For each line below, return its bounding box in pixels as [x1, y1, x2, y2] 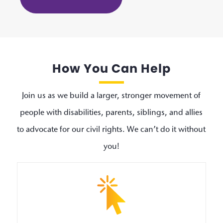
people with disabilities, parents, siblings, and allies [20, 109, 203, 117]
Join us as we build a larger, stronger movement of [22, 92, 201, 100]
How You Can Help [52, 60, 171, 77]
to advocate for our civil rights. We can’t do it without [17, 125, 206, 134]
